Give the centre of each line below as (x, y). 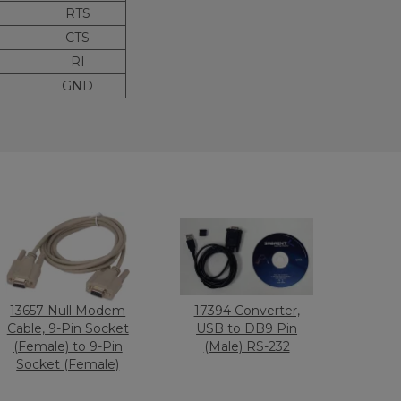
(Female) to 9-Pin (68, 346)
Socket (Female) (68, 364)
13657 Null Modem (68, 311)
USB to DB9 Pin (247, 328)
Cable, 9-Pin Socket (68, 328)
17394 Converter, (247, 311)
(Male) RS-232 (247, 346)
